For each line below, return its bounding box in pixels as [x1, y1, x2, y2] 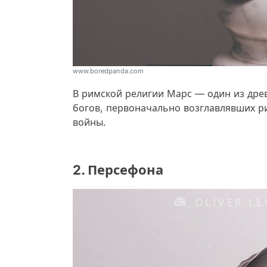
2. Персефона [73, 162, 163, 178]
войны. [73, 116, 106, 128]
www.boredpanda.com [73, 66, 144, 75]
